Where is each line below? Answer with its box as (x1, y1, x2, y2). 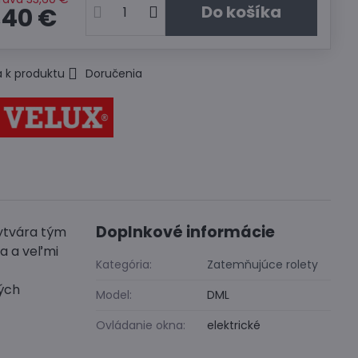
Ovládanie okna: (96, 317, 186, 333)
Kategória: (96, 257, 153, 272)
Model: (96, 287, 133, 303)
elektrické (207, 317, 261, 333)
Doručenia (86, 66, 143, 82)
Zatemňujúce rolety (207, 257, 319, 272)
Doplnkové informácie (96, 221, 276, 243)
